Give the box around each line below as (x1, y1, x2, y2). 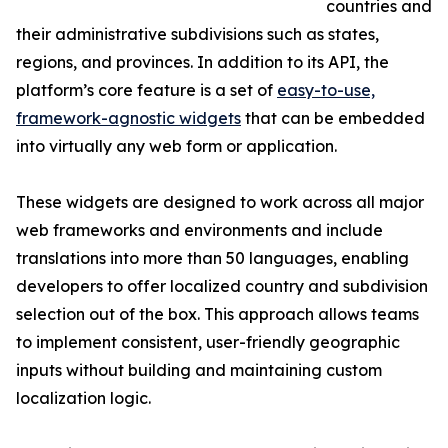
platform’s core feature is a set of (16, 80, 277, 101)
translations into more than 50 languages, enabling (16, 248, 409, 269)
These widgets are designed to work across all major (16, 192, 424, 213)
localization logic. (16, 388, 151, 409)
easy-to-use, (277, 80, 375, 101)
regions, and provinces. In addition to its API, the (16, 52, 389, 73)
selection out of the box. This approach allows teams (16, 304, 419, 325)
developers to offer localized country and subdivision (16, 276, 428, 297)
